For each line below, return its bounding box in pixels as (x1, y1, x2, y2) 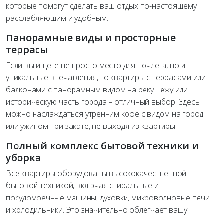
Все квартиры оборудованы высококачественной (6, 167, 186, 179)
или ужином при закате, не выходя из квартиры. (6, 120, 177, 131)
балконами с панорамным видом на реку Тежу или (6, 84, 188, 95)
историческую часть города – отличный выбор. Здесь (6, 96, 200, 107)
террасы (6, 42, 48, 56)
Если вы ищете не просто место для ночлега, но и (6, 59, 185, 71)
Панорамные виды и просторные (6, 31, 176, 44)
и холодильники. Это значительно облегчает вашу (6, 204, 187, 215)
